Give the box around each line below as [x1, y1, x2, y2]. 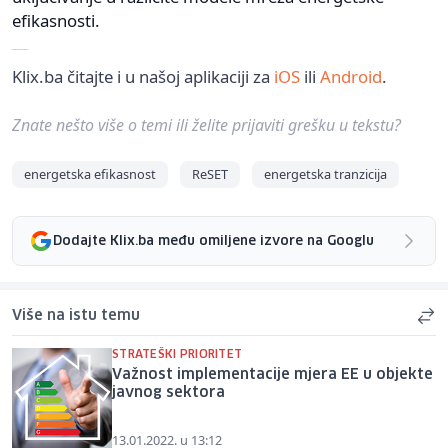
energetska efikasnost [24, 165, 156, 184]
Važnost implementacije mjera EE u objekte [112, 368, 433, 383]
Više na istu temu [12, 309, 140, 324]
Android [320, 65, 382, 89]
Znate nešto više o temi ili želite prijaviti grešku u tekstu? [12, 114, 401, 137]
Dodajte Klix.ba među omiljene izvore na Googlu [53, 234, 374, 248]
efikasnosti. [12, 9, 100, 33]
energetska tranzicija [264, 165, 387, 184]
